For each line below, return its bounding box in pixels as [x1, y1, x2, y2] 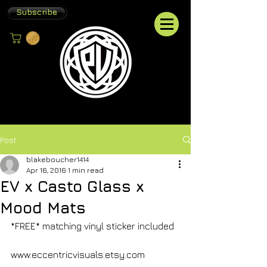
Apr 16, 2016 [26, 166, 66, 175]
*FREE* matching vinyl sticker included [11, 221, 174, 231]
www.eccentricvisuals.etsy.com [11, 249, 145, 260]
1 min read [68, 166, 104, 175]
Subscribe [15, 7, 57, 17]
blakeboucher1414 [26, 155, 89, 164]
